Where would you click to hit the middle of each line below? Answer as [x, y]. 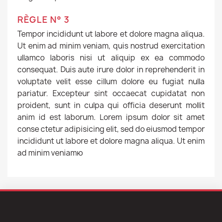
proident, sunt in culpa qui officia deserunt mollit [111, 105]
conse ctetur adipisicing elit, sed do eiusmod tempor [111, 129]
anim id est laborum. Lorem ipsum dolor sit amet [111, 117]
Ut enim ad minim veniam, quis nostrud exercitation [111, 46]
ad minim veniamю [50, 153]
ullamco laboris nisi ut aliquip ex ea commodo [111, 58]
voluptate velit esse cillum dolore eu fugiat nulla [111, 82]
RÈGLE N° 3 [43, 20]
